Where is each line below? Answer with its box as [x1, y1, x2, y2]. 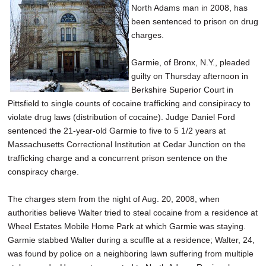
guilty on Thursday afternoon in [131, 71, 248, 81]
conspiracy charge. [8, 167, 79, 177]
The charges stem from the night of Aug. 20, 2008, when [8, 194, 220, 204]
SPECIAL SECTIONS [6, 100, 90, 114]
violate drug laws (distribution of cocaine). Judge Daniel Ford [8, 112, 235, 122]
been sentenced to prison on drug [131, 17, 258, 27]
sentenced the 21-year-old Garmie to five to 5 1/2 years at [8, 126, 226, 136]
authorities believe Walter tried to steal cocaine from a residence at [8, 208, 258, 218]
